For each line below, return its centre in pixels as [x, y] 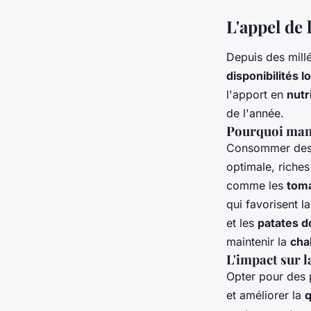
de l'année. [255, 114]
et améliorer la [266, 295]
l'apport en [257, 95]
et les [242, 223]
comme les [257, 186]
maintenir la [258, 242]
